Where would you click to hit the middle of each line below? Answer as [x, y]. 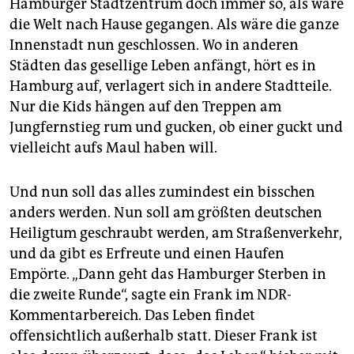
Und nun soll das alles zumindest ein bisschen [162, 192]
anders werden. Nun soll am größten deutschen [166, 213]
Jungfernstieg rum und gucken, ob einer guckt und [176, 128]
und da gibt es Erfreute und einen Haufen [147, 254]
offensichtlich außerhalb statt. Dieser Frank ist [164, 336]
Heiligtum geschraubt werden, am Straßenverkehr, [176, 233]
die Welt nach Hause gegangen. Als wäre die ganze [174, 25]
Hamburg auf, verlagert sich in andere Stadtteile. [171, 87]
